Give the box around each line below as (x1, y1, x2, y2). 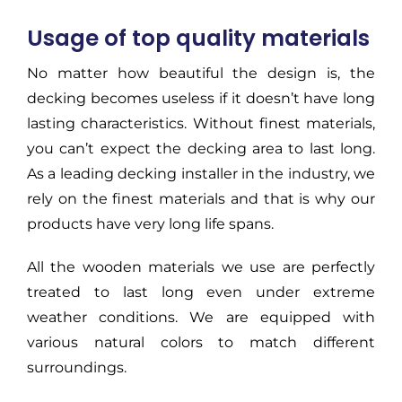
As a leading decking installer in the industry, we (26, 164, 376, 182)
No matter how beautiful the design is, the (26, 64, 376, 82)
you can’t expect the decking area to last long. (26, 139, 376, 157)
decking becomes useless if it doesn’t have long (26, 89, 376, 107)
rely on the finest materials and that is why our (26, 189, 376, 207)
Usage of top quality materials (26, 22, 370, 54)
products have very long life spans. (26, 214, 274, 232)
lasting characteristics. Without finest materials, (26, 114, 376, 132)
